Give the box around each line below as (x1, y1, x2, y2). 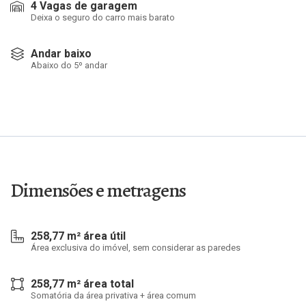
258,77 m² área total (31, 277, 134, 290)
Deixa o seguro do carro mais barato (31, 12, 175, 23)
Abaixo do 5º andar (31, 60, 107, 70)
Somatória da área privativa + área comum (31, 290, 196, 301)
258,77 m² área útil (31, 229, 126, 242)
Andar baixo (31, 47, 92, 60)
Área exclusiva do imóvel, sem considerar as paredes (31, 242, 240, 253)
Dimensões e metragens (10, 178, 186, 204)
